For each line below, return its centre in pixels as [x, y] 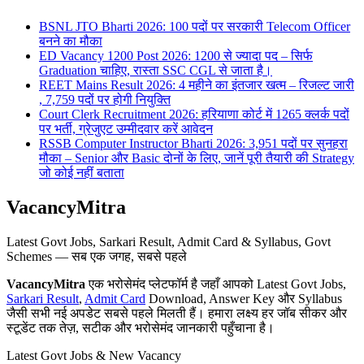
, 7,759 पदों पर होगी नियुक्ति [105, 100]
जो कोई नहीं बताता [82, 173]
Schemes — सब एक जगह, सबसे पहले [97, 256]
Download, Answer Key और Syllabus [244, 298]
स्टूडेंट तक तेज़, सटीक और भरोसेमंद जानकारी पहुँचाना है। [141, 327]
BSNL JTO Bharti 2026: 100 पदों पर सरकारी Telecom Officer [195, 27]
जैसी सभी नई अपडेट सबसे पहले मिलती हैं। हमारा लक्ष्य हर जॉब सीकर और [177, 313]
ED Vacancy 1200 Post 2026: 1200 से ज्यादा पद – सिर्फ [176, 56]
